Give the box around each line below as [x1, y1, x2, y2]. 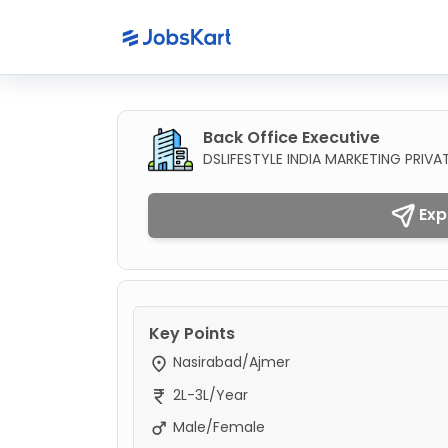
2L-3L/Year [169, 384, 248, 405]
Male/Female [169, 416, 265, 437]
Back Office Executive [203, 126, 380, 149]
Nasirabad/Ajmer [169, 352, 290, 373]
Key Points [149, 322, 235, 346]
